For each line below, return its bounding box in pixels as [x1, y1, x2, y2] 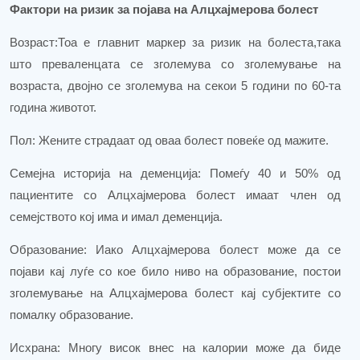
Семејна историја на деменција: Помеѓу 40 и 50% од [10, 167, 341, 181]
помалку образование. [10, 309, 133, 322]
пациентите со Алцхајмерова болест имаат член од [10, 189, 341, 202]
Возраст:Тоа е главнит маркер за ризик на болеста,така [10, 36, 341, 50]
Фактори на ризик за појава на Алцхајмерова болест [10, 3, 318, 17]
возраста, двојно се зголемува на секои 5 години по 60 [10, 80, 325, 93]
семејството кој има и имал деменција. [10, 211, 223, 224]
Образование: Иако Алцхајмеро [10, 243, 198, 257]
